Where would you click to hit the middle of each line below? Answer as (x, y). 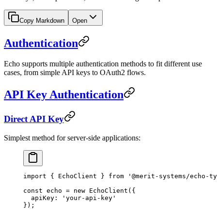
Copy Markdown (42, 20)
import (35, 176)
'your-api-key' (89, 198)
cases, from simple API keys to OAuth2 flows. (75, 72)
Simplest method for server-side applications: (72, 138)
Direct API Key (34, 119)
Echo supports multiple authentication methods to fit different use (103, 63)
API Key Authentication (64, 94)
